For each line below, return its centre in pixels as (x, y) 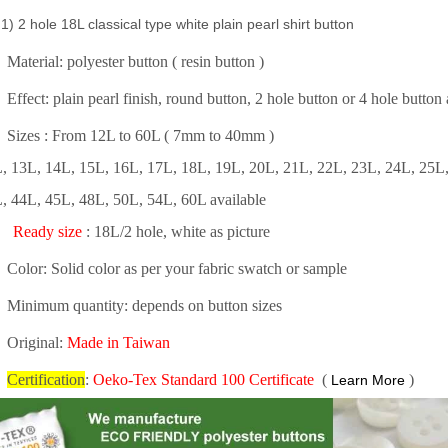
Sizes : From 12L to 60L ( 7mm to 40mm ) (140, 135)
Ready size (47, 231)
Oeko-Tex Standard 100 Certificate (205, 379)
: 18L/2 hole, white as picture (176, 231)
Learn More (368, 379)
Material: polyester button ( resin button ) (137, 61)
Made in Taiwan (118, 342)
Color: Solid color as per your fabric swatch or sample (177, 268)
